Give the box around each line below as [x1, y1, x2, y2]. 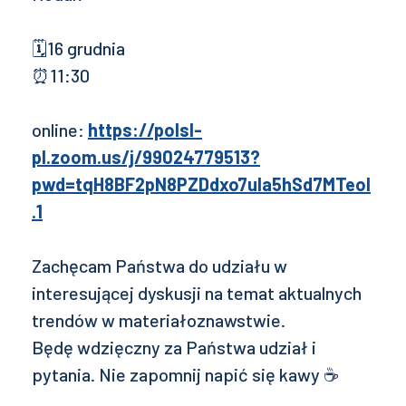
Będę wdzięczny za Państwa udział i [32, 335, 316, 358]
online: [32, 118, 88, 140]
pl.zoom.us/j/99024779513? [32, 145, 260, 168]
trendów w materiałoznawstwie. [32, 308, 285, 331]
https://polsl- [88, 118, 202, 140]
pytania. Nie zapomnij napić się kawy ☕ [32, 362, 339, 385]
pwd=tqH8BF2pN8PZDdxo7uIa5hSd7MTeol [32, 172, 371, 195]
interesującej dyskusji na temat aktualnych [32, 281, 362, 304]
